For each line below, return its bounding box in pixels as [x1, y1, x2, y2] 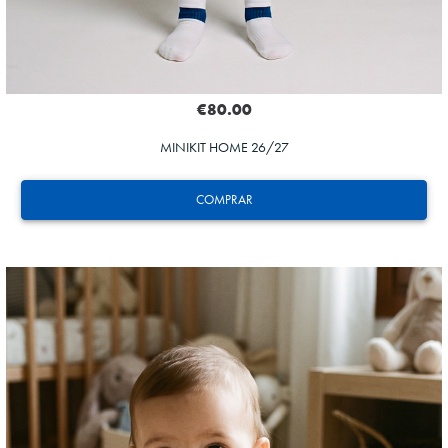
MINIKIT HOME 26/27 [159, 138, 289, 157]
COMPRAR [195, 191, 253, 209]
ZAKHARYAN [165, 341, 298, 392]
